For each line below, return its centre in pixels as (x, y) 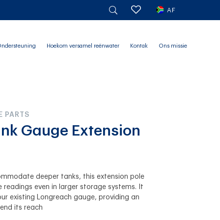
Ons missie (173, 46)
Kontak (139, 46)
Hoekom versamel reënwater (83, 46)
